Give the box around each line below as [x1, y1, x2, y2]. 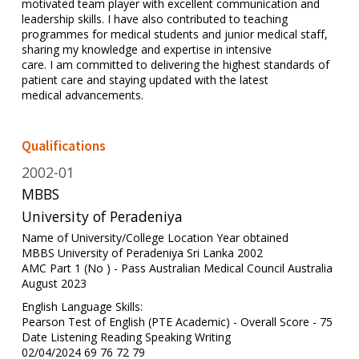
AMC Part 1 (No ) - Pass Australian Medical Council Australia [21, 260, 333, 276]
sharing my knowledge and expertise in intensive [21, 42, 272, 58]
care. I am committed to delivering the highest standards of [21, 57, 329, 73]
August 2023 [21, 275, 87, 291]
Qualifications [21, 136, 106, 155]
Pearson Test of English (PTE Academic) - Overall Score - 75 [21, 313, 333, 329]
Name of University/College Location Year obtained [21, 229, 288, 245]
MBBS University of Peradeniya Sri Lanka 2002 [21, 244, 263, 260]
